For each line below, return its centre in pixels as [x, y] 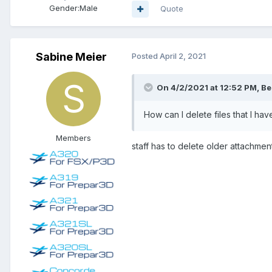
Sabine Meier [71, 57]
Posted [146, 56]
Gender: [64, 8]
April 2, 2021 [183, 56]
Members [73, 138]
